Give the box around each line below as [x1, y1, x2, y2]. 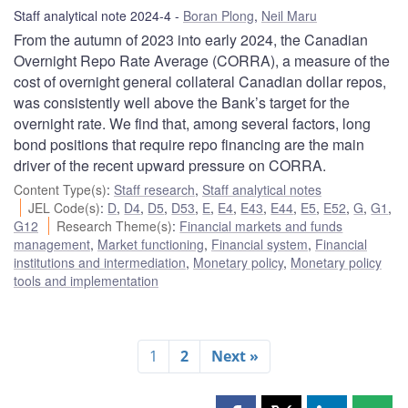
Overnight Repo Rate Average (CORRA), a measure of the [14, 49, 390, 71]
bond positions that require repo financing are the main [14, 133, 364, 155]
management [14, 234, 90, 253]
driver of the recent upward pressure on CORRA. [14, 154, 326, 176]
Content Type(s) [14, 179, 107, 199]
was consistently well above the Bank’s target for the [14, 91, 350, 113]
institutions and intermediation [14, 252, 186, 271]
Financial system [211, 234, 308, 253]
